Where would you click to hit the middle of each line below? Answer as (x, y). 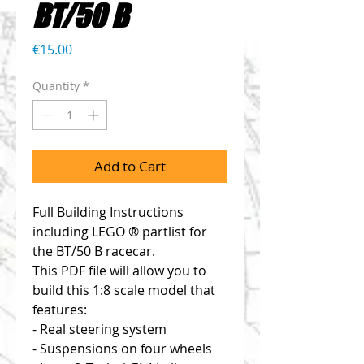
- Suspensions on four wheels (122, 349)
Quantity (56, 86)
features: (60, 310)
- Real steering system (100, 329)
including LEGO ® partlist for (120, 232)
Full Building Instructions (108, 212)
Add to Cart (130, 166)
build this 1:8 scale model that (124, 290)
